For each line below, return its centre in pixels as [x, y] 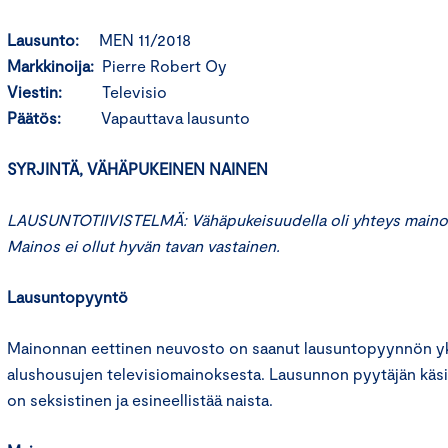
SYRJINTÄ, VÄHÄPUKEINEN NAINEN [137, 168]
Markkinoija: [54, 65]
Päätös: [54, 117]
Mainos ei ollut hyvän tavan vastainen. [143, 245]
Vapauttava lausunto [175, 117]
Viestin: [54, 91]
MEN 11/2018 [145, 39]
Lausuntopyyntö [67, 296]
